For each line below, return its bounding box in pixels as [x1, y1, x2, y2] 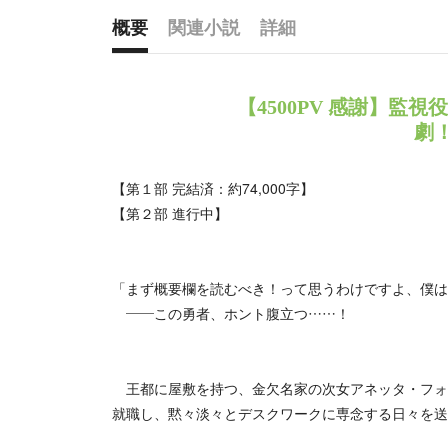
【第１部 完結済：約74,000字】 [111, 178, 314, 198]
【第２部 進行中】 [111, 203, 228, 223]
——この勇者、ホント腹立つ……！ [111, 303, 350, 323]
